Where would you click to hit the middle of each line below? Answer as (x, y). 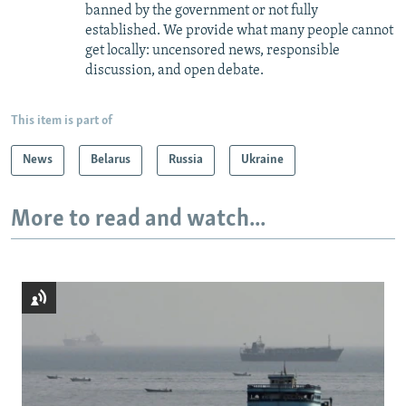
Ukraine (262, 159)
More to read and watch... (138, 219)
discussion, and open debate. (174, 70)
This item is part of (62, 121)
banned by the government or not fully (202, 10)
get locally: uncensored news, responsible (213, 50)
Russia (186, 159)
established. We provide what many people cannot (239, 30)
